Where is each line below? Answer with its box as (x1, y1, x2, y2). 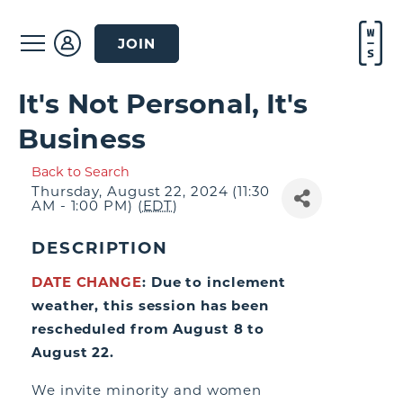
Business (18, 122, 146, 156)
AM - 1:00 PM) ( (31, 196, 143, 214)
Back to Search (31, 164, 130, 180)
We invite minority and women (31, 381, 263, 399)
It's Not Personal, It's (18, 87, 309, 121)
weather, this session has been (31, 297, 269, 314)
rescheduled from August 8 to (31, 320, 265, 337)
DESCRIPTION (31, 237, 168, 258)
